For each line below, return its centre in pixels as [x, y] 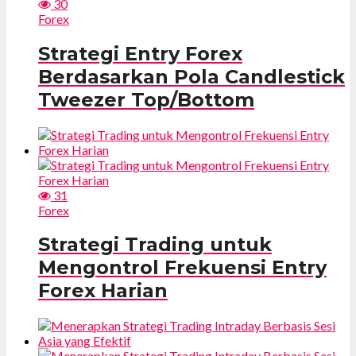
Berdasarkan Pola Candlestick [192, 76]
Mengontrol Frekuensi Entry [182, 268]
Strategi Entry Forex [140, 53]
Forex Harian [103, 291]
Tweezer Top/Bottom [146, 99]
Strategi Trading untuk [155, 245]
